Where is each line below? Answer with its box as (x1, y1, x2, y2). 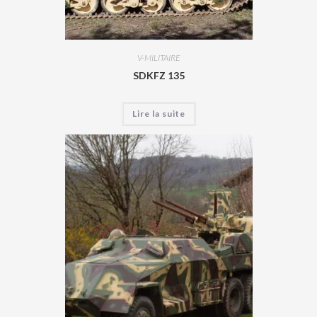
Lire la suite (132, 108, 185, 119)
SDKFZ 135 (132, 69, 185, 81)
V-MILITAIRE (137, 52, 180, 63)
